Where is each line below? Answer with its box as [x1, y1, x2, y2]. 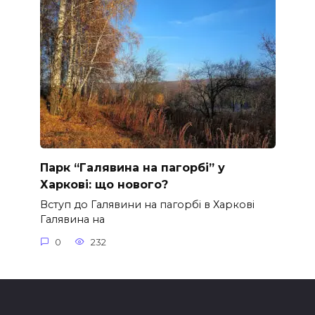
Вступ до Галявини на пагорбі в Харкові [39, 198, 255, 212]
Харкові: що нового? [39, 177, 168, 191]
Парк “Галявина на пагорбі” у [39, 160, 225, 174]
